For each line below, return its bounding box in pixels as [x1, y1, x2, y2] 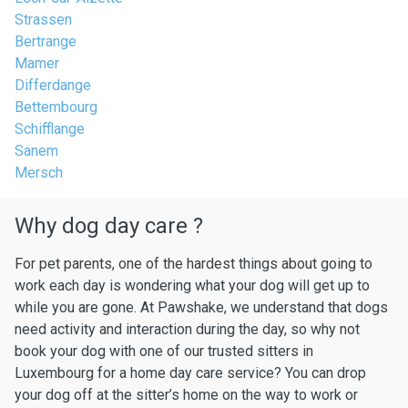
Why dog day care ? [15, 213, 203, 239]
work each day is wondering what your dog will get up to [15, 277, 370, 294]
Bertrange [15, 33, 76, 50]
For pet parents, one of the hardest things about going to [15, 255, 372, 272]
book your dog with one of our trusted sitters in [15, 342, 313, 360]
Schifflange [15, 120, 85, 138]
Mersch [15, 164, 63, 181]
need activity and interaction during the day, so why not [15, 321, 360, 338]
